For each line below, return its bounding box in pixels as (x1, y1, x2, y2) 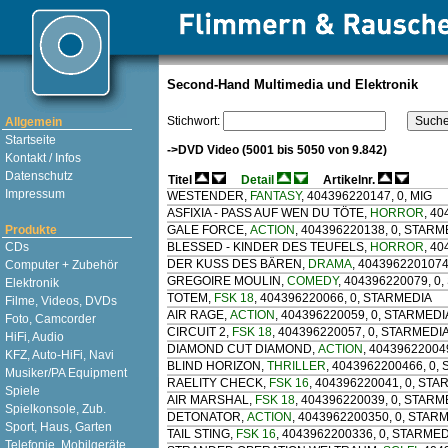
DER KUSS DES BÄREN (167, 257, 302, 272)
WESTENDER (167, 189, 244, 204)
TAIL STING (167, 427, 230, 442)
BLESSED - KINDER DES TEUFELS (167, 240, 364, 255)
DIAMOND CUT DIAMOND (167, 342, 312, 357)
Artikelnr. (323, 173, 375, 187)
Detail (241, 173, 274, 187)
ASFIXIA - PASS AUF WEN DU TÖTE (167, 206, 364, 221)
